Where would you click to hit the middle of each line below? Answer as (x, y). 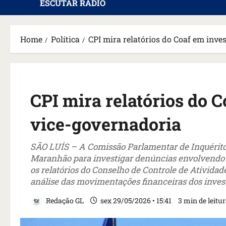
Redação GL (64, 201)
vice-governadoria (106, 124)
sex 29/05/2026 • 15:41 (136, 201)
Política (65, 39)
